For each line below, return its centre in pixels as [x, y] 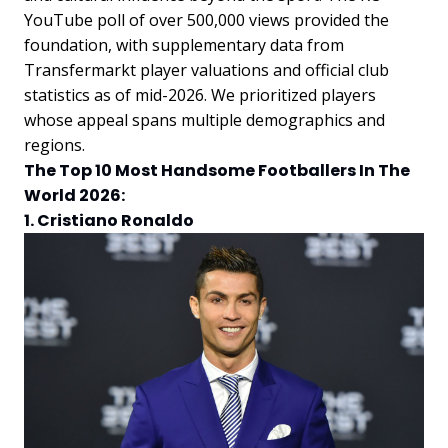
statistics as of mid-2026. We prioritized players [200, 95]
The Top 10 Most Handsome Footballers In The [217, 171]
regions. [54, 145]
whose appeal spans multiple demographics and [204, 120]
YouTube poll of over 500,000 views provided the [206, 20]
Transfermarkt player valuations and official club [206, 70]
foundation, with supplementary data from [184, 45]
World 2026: [74, 196]
